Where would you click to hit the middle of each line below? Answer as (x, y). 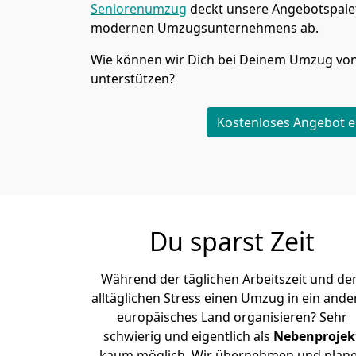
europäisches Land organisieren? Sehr (232, 317)
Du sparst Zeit (232, 241)
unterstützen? (133, 79)
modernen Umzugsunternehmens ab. (205, 28)
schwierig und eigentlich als (188, 336)
